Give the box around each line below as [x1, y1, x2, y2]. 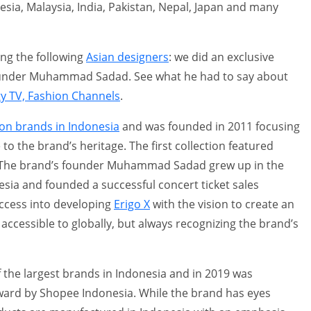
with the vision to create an [150, 196, 294, 212]
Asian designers [86, 49, 169, 65]
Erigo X [114, 196, 150, 212]
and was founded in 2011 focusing [119, 118, 300, 134]
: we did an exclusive [169, 49, 274, 65]
